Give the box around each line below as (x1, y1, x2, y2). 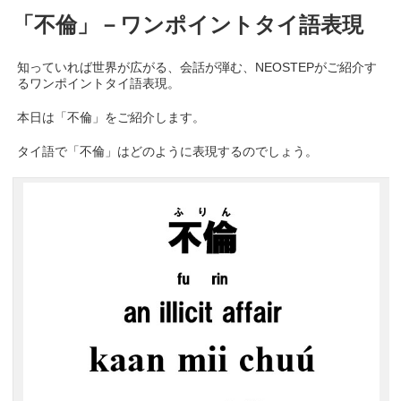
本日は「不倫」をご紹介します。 (17, 109, 206, 124)
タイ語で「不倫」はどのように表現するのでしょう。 (17, 143, 319, 158)
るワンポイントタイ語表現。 (17, 75, 181, 90)
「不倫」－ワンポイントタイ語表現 (13, 12, 364, 37)
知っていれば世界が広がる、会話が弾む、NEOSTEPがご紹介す (17, 59, 378, 74)
